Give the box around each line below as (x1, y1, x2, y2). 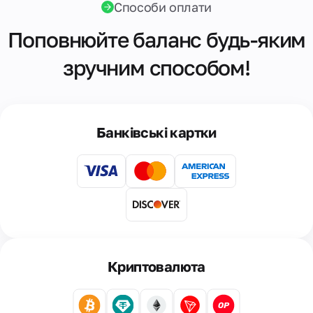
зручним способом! (63, 55, 250, 80)
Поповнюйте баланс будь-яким (7, 27, 306, 52)
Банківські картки (96, 124, 217, 140)
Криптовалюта (108, 258, 205, 275)
